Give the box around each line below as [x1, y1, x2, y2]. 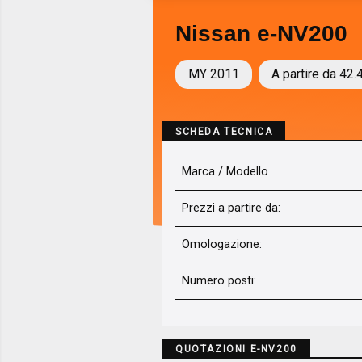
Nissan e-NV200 [175, 21, 347, 47]
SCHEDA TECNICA [175, 126, 273, 138]
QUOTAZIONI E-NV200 [175, 343, 297, 356]
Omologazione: [182, 238, 262, 252]
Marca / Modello [182, 165, 268, 179]
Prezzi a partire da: [182, 201, 280, 216]
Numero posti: [182, 274, 256, 288]
